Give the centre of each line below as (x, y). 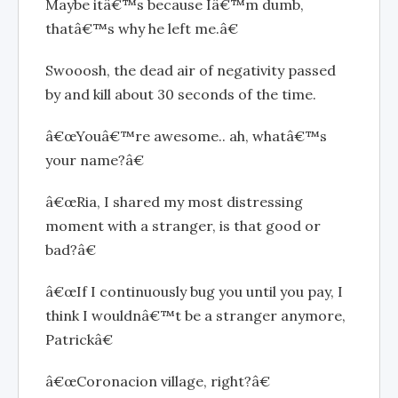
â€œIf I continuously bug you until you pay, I (194, 291)
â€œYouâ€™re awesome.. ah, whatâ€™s (186, 136)
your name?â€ (95, 160)
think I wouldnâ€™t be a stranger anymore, (195, 315)
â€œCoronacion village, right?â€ (158, 381)
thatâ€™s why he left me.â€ (142, 28)
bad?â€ (71, 250)
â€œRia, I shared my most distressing (174, 202)
